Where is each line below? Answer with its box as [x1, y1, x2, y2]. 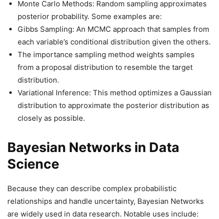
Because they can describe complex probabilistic [7, 184, 176, 193]
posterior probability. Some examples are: [18, 12, 162, 21]
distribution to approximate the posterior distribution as [18, 101, 209, 110]
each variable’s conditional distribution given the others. [18, 37, 211, 46]
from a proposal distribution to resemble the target [18, 63, 193, 72]
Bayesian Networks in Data [7, 139, 179, 155]
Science [7, 156, 59, 172]
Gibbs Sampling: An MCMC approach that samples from [18, 24, 209, 34]
